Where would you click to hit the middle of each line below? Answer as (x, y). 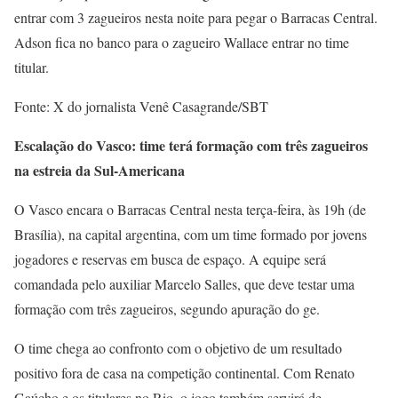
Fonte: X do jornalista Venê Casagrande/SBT (141, 106)
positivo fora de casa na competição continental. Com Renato (184, 373)
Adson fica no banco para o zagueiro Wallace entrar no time (182, 42)
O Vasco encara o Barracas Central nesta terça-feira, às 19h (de (190, 209)
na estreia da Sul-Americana (99, 170)
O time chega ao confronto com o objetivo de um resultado (178, 348)
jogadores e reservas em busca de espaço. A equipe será (170, 259)
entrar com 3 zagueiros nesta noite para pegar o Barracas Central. (196, 17)
